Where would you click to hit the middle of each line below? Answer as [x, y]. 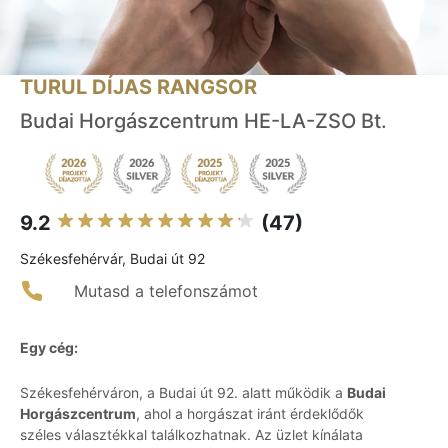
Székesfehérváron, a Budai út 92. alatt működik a [183, 393]
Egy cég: [49, 348]
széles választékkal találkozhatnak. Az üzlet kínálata [191, 435]
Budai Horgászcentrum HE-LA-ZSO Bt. [203, 121]
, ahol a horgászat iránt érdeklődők [250, 414]
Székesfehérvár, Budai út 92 [112, 259]
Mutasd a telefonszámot [166, 291]
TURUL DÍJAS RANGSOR [138, 87]
